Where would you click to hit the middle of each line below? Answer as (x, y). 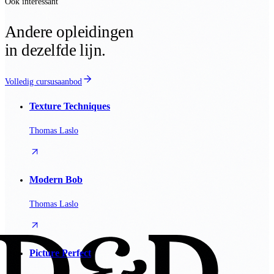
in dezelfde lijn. (55, 50)
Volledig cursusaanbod (43, 81)
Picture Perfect (60, 253)
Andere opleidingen (69, 31)
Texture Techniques (70, 106)
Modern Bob (56, 179)
